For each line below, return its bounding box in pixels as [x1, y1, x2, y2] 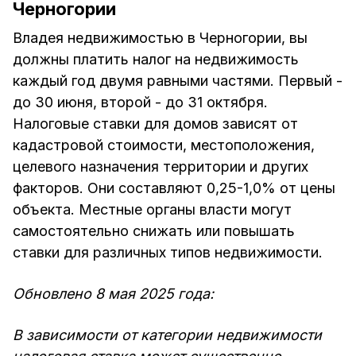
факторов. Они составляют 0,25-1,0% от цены [13, 180, 335, 197]
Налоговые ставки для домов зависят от [13, 115, 298, 133]
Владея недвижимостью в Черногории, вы [13, 29, 308, 47]
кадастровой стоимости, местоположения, [13, 137, 315, 154]
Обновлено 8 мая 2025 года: [13, 285, 214, 303]
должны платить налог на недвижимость [13, 51, 299, 68]
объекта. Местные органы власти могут [13, 201, 292, 219]
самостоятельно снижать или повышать [13, 222, 295, 240]
